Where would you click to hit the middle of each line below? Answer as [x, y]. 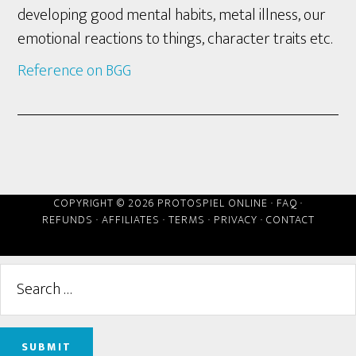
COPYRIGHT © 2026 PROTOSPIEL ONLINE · [165, 203]
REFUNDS [67, 220]
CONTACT [290, 220]
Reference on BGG [75, 71]
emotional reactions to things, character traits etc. [175, 39]
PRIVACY [235, 220]
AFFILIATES [130, 220]
